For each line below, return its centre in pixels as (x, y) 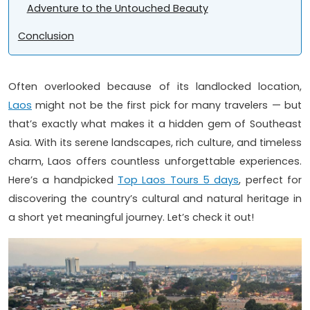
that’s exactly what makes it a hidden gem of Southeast (155, 124)
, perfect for (271, 180)
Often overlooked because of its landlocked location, (155, 87)
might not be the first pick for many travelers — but (167, 106)
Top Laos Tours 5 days (179, 180)
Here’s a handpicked (63, 180)
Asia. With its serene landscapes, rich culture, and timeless (155, 143)
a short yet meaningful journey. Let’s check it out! (131, 218)
